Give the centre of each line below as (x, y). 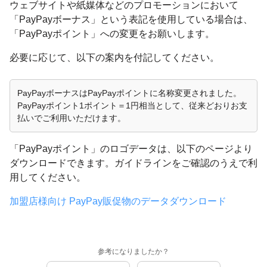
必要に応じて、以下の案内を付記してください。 (114, 58)
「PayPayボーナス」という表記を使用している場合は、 (131, 19)
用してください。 (48, 177)
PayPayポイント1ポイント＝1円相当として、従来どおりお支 (132, 105)
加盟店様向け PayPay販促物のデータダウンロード (118, 201)
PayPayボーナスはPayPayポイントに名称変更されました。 (129, 93)
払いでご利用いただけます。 (72, 118)
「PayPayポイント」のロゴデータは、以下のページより (131, 149)
